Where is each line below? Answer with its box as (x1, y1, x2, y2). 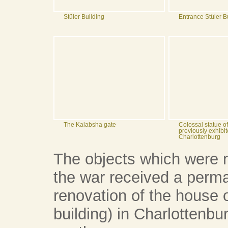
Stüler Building (63, 14, 104, 20)
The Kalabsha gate (63, 122, 116, 128)
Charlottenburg (179, 134, 221, 140)
